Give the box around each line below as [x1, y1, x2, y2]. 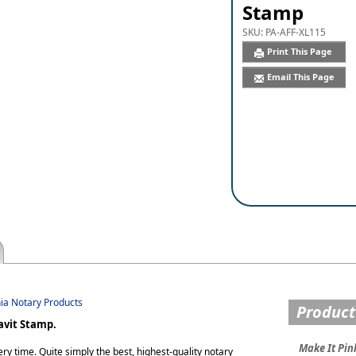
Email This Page [267, 71, 335, 83]
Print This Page [267, 45, 335, 57]
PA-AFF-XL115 [265, 25, 327, 39]
